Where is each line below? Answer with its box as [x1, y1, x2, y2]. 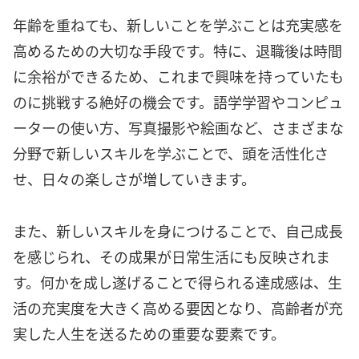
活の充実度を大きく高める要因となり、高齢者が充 [13, 296, 343, 318]
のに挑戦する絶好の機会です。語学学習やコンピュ [13, 91, 343, 113]
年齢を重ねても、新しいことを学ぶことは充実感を [13, 14, 343, 36]
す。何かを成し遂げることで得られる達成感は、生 [13, 271, 342, 292]
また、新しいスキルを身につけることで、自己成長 [13, 220, 343, 241]
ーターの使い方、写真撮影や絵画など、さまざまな [13, 117, 344, 139]
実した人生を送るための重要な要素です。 [13, 322, 285, 344]
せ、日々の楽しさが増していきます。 [13, 168, 256, 190]
